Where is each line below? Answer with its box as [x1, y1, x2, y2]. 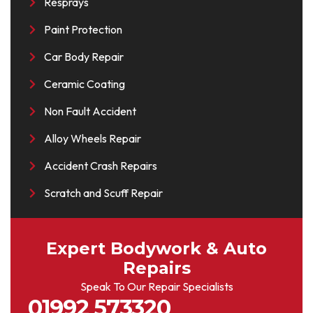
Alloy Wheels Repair [43, 131, 141, 145]
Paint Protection [43, 22, 122, 36]
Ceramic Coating [43, 77, 125, 91]
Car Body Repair [43, 50, 124, 64]
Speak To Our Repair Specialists [80, 279, 233, 293]
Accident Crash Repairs [43, 159, 157, 173]
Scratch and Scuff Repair [43, 186, 163, 200]
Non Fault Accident [43, 104, 136, 118]
